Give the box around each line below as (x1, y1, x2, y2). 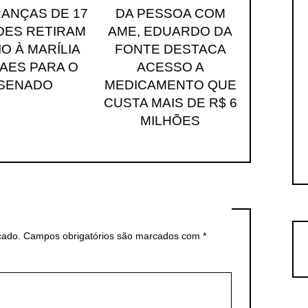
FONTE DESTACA (114, 41, 226, 56)
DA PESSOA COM (115, 5, 225, 21)
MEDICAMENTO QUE (104, 77, 236, 92)
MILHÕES (140, 113, 201, 128)
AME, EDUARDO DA (108, 23, 233, 38)
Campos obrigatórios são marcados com (23, 230, 203, 242)
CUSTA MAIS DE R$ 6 (103, 95, 237, 110)
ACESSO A (136, 59, 204, 74)
